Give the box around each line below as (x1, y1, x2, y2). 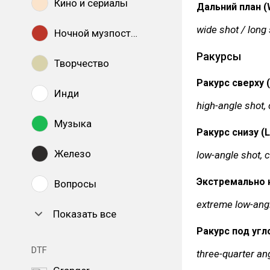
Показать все (53, 208, 116, 220)
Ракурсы (196, 50, 241, 63)
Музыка (54, 118, 92, 130)
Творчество (54, 57, 109, 69)
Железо (54, 148, 91, 160)
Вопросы (54, 178, 96, 190)
